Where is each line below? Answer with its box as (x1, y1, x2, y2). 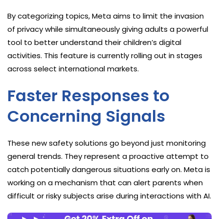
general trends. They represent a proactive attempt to (7, 151, 209, 161)
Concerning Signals (7, 105, 165, 127)
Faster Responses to (7, 84, 170, 107)
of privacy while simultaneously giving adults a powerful (7, 23, 208, 34)
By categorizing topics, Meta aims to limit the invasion (7, 10, 204, 21)
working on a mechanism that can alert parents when (7, 177, 203, 188)
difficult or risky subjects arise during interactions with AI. (7, 190, 211, 201)
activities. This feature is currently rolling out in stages (7, 50, 202, 61)
